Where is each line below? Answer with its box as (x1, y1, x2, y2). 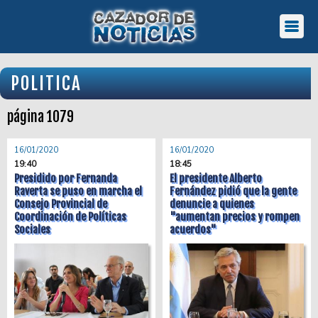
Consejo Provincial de (14, 197, 107, 211)
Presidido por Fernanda (14, 172, 117, 185)
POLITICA (11, 72, 82, 94)
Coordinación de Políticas (14, 210, 126, 224)
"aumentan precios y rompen (170, 210, 300, 224)
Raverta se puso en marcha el (14, 185, 142, 198)
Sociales (14, 223, 50, 236)
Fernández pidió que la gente (170, 185, 297, 198)
